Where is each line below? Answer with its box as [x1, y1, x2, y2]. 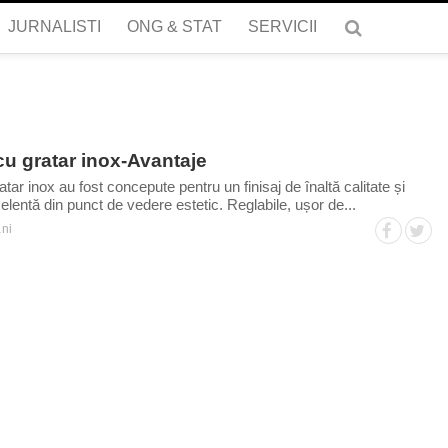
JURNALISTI [7, 18, 101, 35]
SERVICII [247, 18, 317, 35]
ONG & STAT [126, 18, 222, 35]
